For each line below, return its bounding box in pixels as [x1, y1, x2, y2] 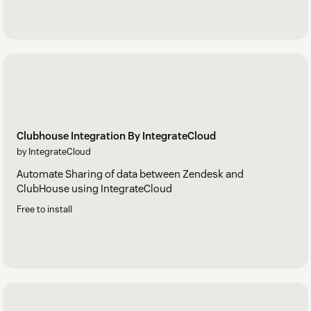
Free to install [17, 203, 72, 215]
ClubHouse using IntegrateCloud [17, 181, 172, 195]
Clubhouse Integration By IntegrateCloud [17, 128, 216, 142]
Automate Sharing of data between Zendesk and [17, 167, 244, 180]
